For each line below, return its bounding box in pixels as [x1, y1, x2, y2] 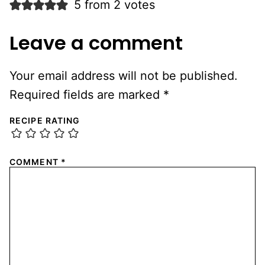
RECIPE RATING [9, 115, 80, 126]
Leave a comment [9, 30, 183, 57]
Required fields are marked [9, 88, 163, 102]
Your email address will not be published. [9, 69, 238, 83]
